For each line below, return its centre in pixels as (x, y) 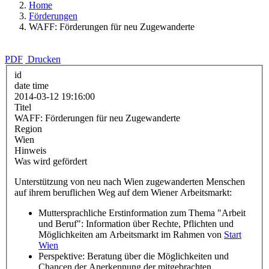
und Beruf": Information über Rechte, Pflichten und (136, 223)
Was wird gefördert (51, 161)
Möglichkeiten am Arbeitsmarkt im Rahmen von (131, 234)
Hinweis (30, 150)
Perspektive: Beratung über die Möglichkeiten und (134, 256)
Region (28, 128)
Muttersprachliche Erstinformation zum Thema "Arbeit (142, 213)
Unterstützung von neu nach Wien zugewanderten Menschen (130, 181)
